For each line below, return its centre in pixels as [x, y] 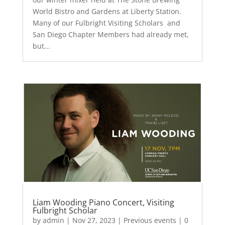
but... [41, 46]
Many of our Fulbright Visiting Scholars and [106, 23]
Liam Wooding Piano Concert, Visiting [103, 203]
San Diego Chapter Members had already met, [110, 34]
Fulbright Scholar [65, 211]
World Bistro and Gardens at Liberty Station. [107, 11]
